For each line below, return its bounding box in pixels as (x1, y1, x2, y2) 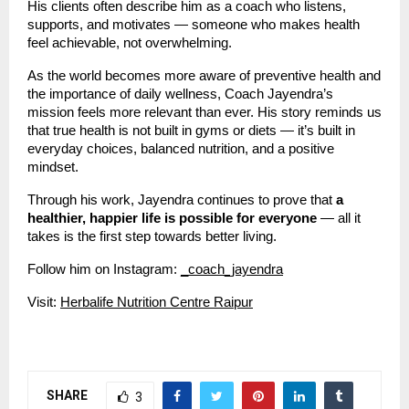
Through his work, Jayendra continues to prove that (27, 192, 336, 207)
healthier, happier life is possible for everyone (27, 210, 317, 225)
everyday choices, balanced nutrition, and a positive (27, 141, 334, 156)
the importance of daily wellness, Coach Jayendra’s (27, 86, 333, 101)
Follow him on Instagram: (27, 261, 177, 277)
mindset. (27, 159, 79, 174)
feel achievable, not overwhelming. (27, 35, 232, 50)
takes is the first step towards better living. (27, 228, 277, 244)
